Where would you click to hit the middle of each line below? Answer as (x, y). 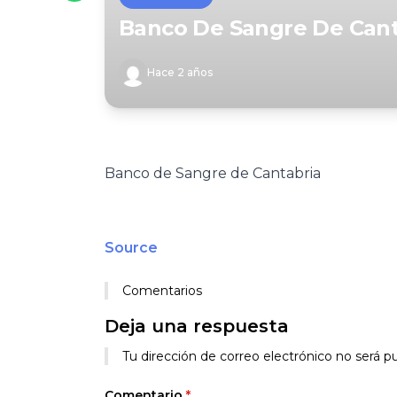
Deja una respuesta (197, 326)
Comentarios (162, 291)
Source (131, 248)
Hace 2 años (180, 72)
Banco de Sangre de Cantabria (213, 173)
